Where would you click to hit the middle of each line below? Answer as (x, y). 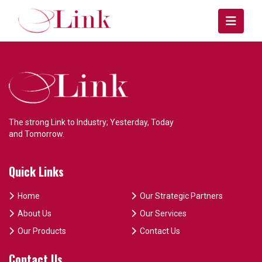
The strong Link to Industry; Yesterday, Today (91, 123)
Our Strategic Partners (181, 196)
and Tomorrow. (37, 134)
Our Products (42, 231)
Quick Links (36, 172)
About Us (35, 214)
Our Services (163, 214)
